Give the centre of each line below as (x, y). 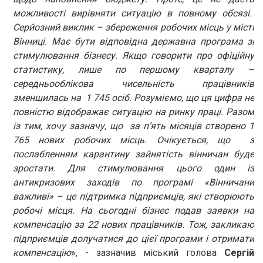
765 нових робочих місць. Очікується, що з (134, 140)
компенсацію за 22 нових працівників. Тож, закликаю (134, 224)
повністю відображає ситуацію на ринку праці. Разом (134, 112)
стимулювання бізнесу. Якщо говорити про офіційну (134, 55)
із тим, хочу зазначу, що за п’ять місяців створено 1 (134, 126)
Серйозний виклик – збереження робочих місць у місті (134, 27)
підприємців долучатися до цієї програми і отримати (134, 238)
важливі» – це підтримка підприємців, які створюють (134, 196)
